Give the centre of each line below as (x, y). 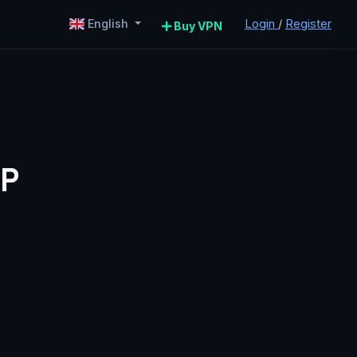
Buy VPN (197, 25)
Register (308, 23)
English (108, 23)
